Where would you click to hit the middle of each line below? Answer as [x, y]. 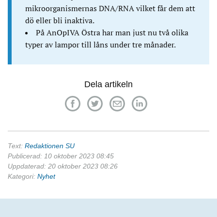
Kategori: [23, 176]
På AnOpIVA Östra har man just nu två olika [112, 32]
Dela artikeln [108, 84]
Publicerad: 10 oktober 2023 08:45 [61, 156]
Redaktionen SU [50, 146]
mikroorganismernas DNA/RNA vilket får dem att [110, 8]
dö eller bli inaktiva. [60, 20]
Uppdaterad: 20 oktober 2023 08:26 [63, 166]
